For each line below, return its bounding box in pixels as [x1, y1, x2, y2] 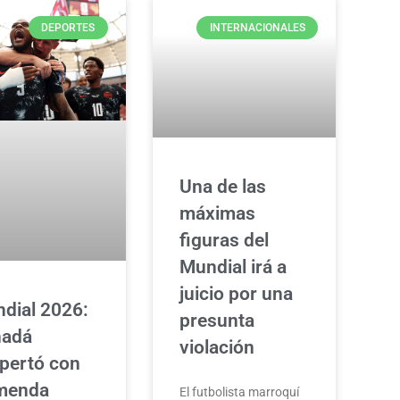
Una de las [179, 176, 266, 198]
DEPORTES [41, 21, 96, 35]
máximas [179, 203, 255, 225]
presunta [179, 310, 254, 332]
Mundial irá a [179, 256, 287, 279]
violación [179, 337, 254, 359]
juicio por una [179, 283, 293, 305]
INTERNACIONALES [209, 21, 305, 35]
